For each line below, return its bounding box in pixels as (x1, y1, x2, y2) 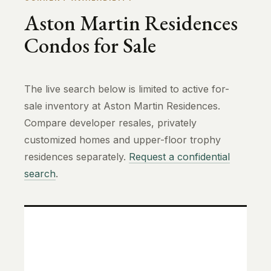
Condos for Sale (24, 31, 156, 59)
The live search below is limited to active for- (24, 83, 229, 96)
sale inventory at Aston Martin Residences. (24, 100, 220, 113)
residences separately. (24, 151, 129, 163)
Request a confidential (129, 151, 230, 163)
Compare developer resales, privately (24, 117, 197, 129)
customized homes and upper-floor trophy (24, 134, 221, 146)
